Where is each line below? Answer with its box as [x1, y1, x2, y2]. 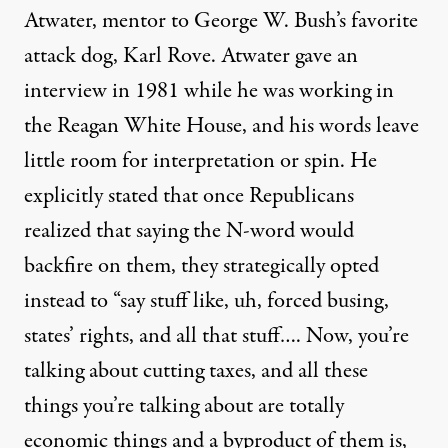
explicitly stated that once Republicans [24, 180, 354, 213]
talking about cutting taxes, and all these [24, 355, 368, 388]
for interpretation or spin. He [117, 145, 377, 178]
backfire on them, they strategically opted [24, 250, 379, 283]
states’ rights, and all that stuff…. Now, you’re [24, 320, 409, 353]
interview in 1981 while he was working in [24, 75, 394, 108]
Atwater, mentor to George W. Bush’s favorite [24, 5, 418, 38]
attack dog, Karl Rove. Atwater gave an [24, 40, 358, 73]
